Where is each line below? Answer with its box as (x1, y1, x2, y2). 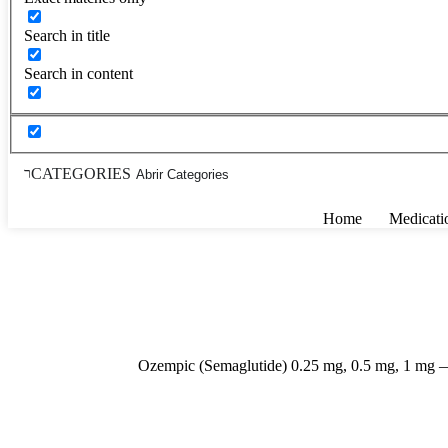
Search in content (24, 64, 133, 82)
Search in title (24, 26, 110, 44)
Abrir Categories (136, 166, 229, 182)
